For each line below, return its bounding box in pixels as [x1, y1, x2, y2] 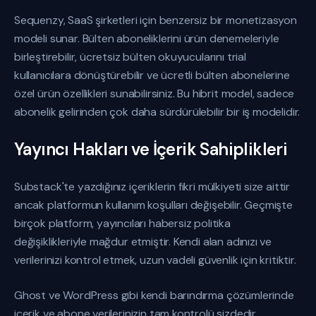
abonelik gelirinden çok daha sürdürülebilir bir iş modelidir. [14, 104, 300, 119]
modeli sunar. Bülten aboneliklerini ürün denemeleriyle [14, 31, 279, 46]
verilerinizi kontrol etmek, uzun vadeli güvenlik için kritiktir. [14, 253, 296, 267]
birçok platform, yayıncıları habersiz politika [14, 216, 231, 231]
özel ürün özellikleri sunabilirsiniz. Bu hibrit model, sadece [14, 86, 295, 101]
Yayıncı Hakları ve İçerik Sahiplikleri [14, 138, 288, 160]
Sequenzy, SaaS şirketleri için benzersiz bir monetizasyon [14, 13, 297, 28]
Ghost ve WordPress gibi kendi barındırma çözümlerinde [14, 288, 294, 303]
